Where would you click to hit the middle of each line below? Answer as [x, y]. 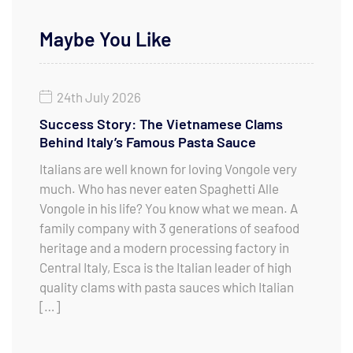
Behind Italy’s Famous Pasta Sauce [148, 142]
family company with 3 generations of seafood [169, 228]
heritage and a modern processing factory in [164, 248]
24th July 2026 [99, 97]
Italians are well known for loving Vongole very [168, 169]
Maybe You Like [106, 39]
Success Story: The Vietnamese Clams [161, 124]
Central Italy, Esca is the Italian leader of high [165, 268]
